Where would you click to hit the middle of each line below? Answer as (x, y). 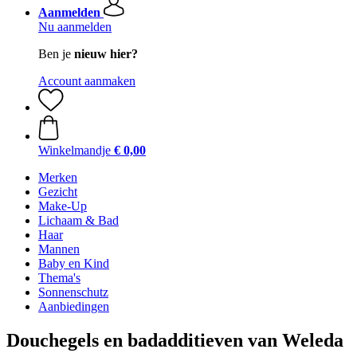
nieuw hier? (106, 54)
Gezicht (58, 192)
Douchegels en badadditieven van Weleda (175, 340)
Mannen (59, 249)
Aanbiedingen (74, 306)
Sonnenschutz (73, 292)
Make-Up (63, 206)
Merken (58, 177)
